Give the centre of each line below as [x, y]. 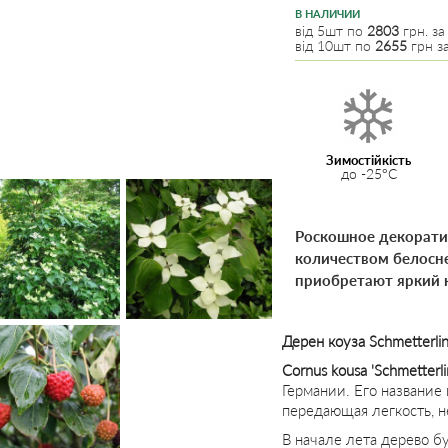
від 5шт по [331, 30]
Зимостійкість [369, 160]
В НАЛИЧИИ [327, 13]
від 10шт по [335, 45]
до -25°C [368, 173]
